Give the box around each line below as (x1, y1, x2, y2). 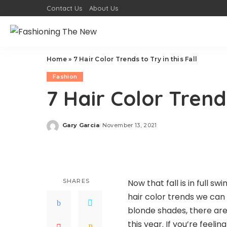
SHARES (63, 177, 90, 184)
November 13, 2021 (102, 121, 157, 129)
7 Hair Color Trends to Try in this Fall (73, 55, 198, 63)
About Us (89, 4, 118, 12)
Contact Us (47, 4, 82, 12)
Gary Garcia (62, 121, 100, 129)
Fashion (53, 73, 78, 80)
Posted (62, 125, 86, 132)
